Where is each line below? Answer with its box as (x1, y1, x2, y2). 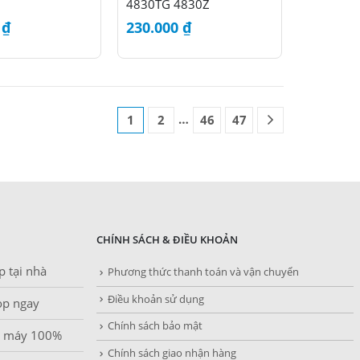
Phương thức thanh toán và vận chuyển (108, 265, 299, 280)
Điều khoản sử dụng (108, 292, 204, 306)
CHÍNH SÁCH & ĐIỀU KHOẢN (96, 233, 238, 247)
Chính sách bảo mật (108, 319, 202, 333)
